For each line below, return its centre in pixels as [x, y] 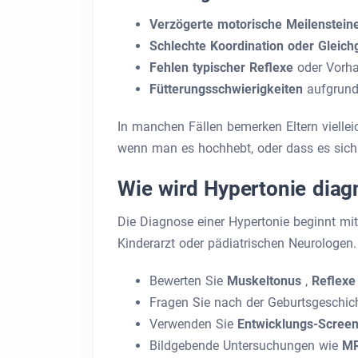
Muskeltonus [266, 281]
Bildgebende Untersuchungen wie [246, 346]
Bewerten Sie [188, 281]
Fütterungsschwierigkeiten [228, 89]
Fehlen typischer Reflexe [223, 68]
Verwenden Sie [193, 324]
